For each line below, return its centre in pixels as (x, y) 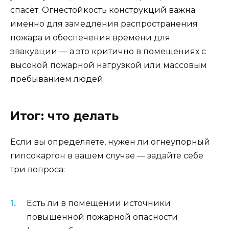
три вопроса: (38, 170)
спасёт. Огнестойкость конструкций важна (103, 10)
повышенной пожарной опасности (102, 217)
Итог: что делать (64, 116)
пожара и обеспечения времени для (90, 38)
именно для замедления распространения (104, 24)
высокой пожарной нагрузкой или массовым (109, 65)
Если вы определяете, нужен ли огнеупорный (110, 142)
